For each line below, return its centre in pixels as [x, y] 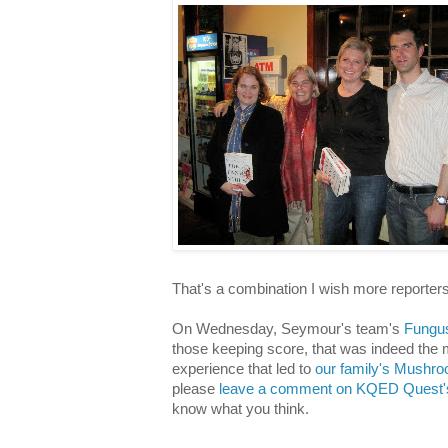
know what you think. [240, 408]
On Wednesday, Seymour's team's [288, 328]
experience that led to [243, 368]
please [195, 388]
